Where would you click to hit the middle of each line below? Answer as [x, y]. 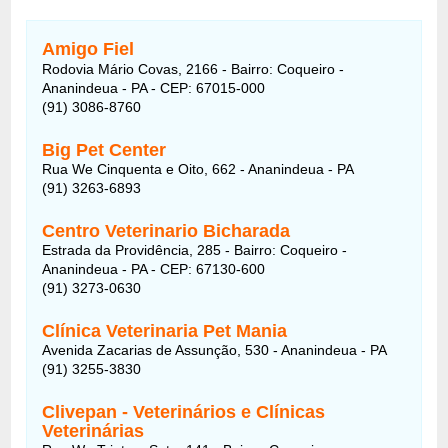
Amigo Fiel [88, 48]
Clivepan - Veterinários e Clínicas [184, 411]
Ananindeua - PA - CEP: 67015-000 [154, 87]
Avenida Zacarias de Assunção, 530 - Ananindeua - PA [215, 349]
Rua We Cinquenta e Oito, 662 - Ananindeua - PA [198, 168]
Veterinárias [93, 430]
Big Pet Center [104, 149]
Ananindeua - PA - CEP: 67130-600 [154, 268]
